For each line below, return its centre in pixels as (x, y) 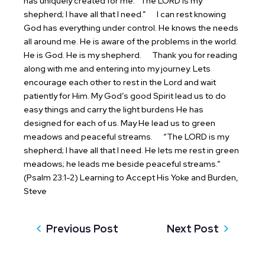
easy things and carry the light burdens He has (114, 109)
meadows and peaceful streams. (89, 137)
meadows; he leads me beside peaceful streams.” (122, 164)
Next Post (193, 229)
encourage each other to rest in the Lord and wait (120, 82)
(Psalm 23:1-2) (52, 177)
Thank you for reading (190, 55)
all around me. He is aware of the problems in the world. (131, 41)
